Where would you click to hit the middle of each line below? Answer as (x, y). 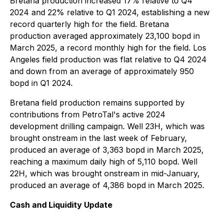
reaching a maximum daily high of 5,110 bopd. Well (104, 162)
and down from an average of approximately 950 (102, 71)
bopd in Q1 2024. (41, 83)
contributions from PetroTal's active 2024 (88, 114)
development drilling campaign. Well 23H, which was (107, 126)
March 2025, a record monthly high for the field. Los (108, 48)
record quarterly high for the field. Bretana (89, 24)
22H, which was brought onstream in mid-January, (105, 173)
